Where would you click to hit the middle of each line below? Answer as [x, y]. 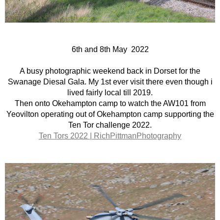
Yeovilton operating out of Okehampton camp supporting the [110, 114]
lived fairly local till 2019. [110, 93]
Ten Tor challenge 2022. [110, 125]
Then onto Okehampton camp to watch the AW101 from [110, 103]
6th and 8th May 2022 [110, 49]
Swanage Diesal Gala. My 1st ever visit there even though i [110, 82]
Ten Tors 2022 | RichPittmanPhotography [110, 136]
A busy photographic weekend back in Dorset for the [110, 71]
